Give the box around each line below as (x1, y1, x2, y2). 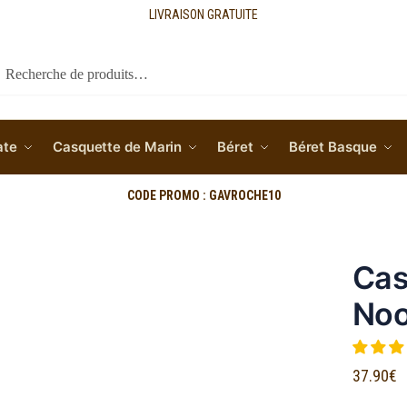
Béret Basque (288, 138, 377, 155)
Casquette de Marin (53, 138, 183, 155)
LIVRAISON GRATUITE (149, 7, 258, 22)
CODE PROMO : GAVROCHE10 (126, 188, 281, 203)
